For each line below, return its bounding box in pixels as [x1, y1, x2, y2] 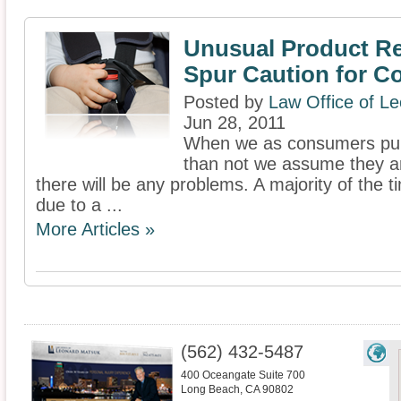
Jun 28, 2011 [183, 113, 286, 133]
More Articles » [36, 219, 155, 240]
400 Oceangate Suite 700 [181, 369, 305, 382]
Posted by [183, 92, 269, 113]
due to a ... [36, 195, 123, 216]
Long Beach [181, 383, 240, 397]
